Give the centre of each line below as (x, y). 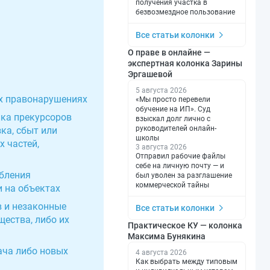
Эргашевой (150, 74)
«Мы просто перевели (173, 99)
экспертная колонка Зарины (185, 63)
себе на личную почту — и (180, 165)
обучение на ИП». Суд (173, 109)
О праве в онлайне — (169, 52)
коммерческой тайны (172, 185)
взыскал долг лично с (173, 118)
